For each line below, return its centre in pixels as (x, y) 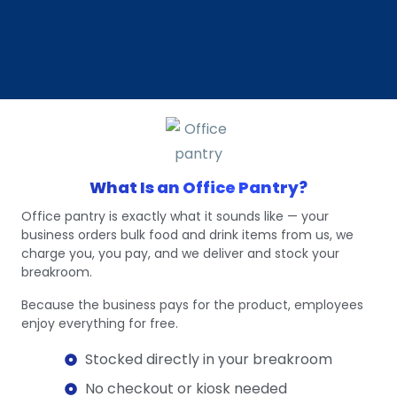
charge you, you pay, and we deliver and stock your (180, 253)
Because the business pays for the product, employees (192, 305)
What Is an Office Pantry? (198, 187)
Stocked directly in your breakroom (208, 359)
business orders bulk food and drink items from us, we (187, 235)
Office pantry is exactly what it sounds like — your (175, 216)
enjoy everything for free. (99, 323)
